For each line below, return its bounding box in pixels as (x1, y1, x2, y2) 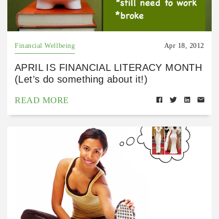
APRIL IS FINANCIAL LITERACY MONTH (15, 62, 202, 73)
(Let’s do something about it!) (15, 74, 148, 85)
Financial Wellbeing (15, 42, 75, 50)
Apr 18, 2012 (164, 42, 204, 50)
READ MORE (15, 95, 69, 106)
